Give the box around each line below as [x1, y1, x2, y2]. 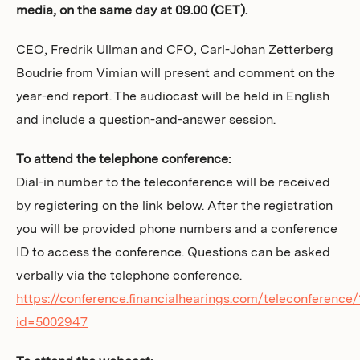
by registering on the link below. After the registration [16, 200, 333, 213]
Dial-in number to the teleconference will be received [16, 177, 330, 190]
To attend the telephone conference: [16, 153, 231, 166]
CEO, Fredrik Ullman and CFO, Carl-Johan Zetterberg [16, 44, 333, 57]
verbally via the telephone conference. [16, 270, 242, 283]
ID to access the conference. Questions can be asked [16, 247, 330, 260]
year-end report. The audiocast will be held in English [16, 91, 329, 104]
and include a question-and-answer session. [16, 114, 276, 127]
